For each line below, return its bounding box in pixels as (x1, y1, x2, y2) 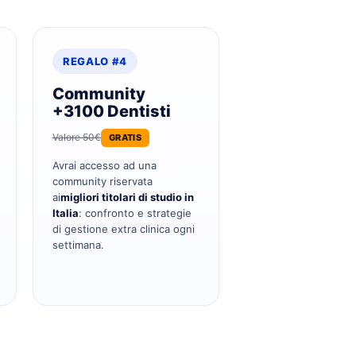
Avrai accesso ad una (52, 158, 157, 172)
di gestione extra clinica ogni (52, 222, 195, 235)
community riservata (52, 174, 153, 188)
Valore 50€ (52, 131, 101, 143)
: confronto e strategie (79, 206, 192, 219)
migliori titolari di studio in (60, 190, 194, 203)
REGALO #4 (63, 55, 127, 68)
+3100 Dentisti (52, 102, 171, 121)
